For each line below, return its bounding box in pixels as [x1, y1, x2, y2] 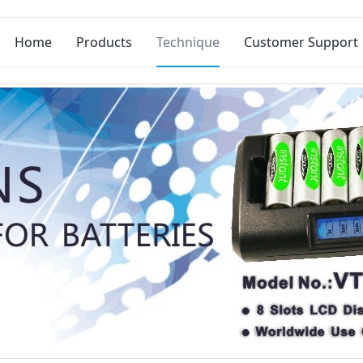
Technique [156, 33, 220, 51]
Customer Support [244, 33, 358, 51]
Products [76, 33, 132, 51]
